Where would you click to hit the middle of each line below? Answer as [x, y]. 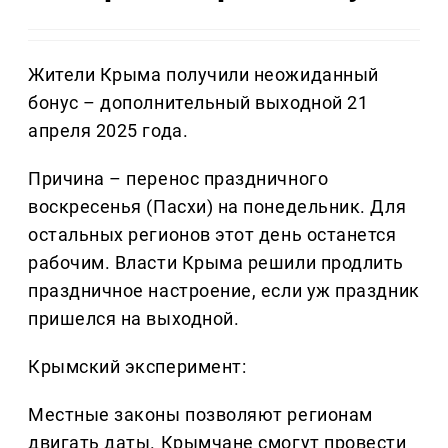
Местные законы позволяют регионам [200, 415]
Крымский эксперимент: [137, 367]
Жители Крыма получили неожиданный [203, 75]
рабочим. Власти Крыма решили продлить [216, 263]
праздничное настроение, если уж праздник [224, 291]
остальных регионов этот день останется [212, 235]
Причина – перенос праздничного [178, 179]
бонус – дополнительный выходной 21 [198, 103]
